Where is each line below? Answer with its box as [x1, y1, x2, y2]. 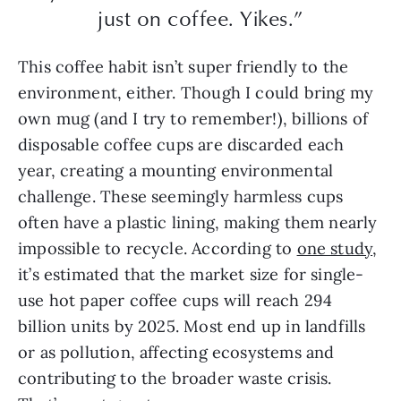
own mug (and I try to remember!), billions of [18, 107, 369, 129]
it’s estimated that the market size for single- [18, 263, 364, 285]
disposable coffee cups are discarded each [18, 133, 345, 155]
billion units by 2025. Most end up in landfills [18, 315, 366, 337]
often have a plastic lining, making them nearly [18, 211, 378, 233]
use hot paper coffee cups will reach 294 [18, 289, 333, 311]
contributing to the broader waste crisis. [18, 367, 332, 388]
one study [296, 237, 373, 259]
